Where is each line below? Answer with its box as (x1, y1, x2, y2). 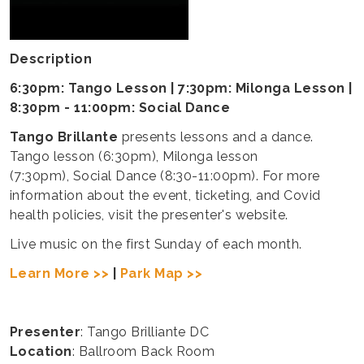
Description (10, 51, 93, 67)
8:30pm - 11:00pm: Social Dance (10, 100, 231, 116)
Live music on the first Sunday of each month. (10, 236, 302, 253)
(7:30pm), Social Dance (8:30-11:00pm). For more (10, 168, 320, 184)
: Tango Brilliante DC (80, 324, 210, 340)
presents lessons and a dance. (118, 129, 314, 145)
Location (10, 344, 72, 360)
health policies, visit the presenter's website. (10, 207, 292, 223)
